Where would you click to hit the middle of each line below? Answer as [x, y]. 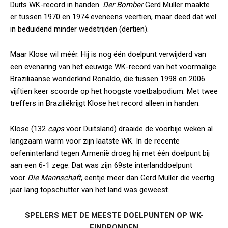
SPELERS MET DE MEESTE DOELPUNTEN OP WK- [114, 215]
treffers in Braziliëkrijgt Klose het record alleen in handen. [105, 103]
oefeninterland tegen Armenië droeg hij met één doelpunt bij [110, 153]
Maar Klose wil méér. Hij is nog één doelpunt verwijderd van [108, 54]
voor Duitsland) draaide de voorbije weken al [138, 129]
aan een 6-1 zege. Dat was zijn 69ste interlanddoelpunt [101, 165]
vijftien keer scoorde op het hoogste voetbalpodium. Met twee [114, 91]
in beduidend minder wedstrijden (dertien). [79, 29]
